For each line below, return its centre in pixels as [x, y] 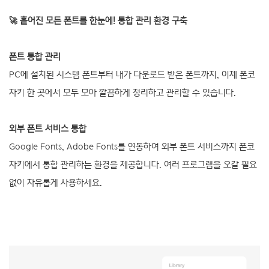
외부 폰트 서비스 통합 [48, 128]
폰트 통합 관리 [35, 56]
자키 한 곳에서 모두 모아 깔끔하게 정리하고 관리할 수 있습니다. [122, 92]
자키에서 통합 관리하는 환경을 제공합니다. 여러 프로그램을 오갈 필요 [133, 165]
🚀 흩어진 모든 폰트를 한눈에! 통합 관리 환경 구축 [98, 20]
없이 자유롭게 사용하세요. [56, 183]
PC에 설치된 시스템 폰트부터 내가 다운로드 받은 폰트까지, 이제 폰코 [132, 74]
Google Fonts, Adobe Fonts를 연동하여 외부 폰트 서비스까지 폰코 [132, 147]
